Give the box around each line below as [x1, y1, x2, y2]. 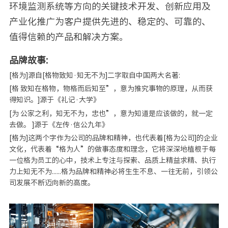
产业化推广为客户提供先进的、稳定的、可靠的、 [9, 17, 211, 26]
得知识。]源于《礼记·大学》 [9, 96, 115, 104]
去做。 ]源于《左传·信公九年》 [9, 121, 116, 128]
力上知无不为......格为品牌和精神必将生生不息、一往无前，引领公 [9, 167, 218, 175]
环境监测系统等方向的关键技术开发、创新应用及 [9, 2, 211, 11]
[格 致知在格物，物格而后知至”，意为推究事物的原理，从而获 [9, 85, 213, 93]
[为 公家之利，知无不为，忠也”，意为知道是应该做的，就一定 [9, 109, 213, 117]
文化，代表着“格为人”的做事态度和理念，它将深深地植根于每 [9, 145, 216, 153]
